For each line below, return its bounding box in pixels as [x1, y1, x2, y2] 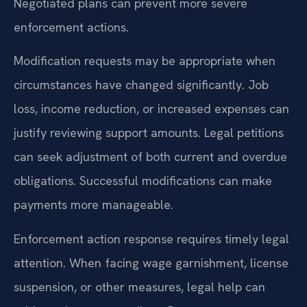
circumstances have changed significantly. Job [14, 77, 269, 93]
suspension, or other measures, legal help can [14, 278, 265, 295]
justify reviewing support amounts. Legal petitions [14, 125, 284, 141]
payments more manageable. [14, 197, 173, 213]
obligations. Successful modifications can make [14, 173, 272, 189]
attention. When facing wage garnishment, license [14, 254, 288, 271]
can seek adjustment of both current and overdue [14, 149, 287, 165]
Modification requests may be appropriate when [14, 53, 275, 69]
